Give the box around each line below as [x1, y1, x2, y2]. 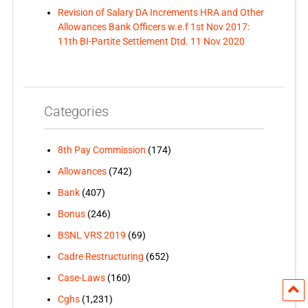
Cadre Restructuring [57, 250, 144, 262]
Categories [43, 102, 109, 120]
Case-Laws [57, 272, 105, 283]
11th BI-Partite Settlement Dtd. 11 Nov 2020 [57, 35, 245, 47]
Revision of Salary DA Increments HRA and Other [57, 6, 264, 18]
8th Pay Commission [57, 144, 146, 155]
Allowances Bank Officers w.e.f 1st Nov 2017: [57, 21, 250, 32]
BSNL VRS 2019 [57, 229, 126, 241]
